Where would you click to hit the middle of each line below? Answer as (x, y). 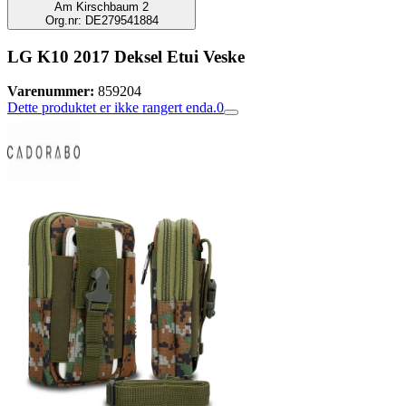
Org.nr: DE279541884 (101, 20)
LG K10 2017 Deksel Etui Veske (126, 56)
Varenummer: (51, 92)
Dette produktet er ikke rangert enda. (112, 108)
